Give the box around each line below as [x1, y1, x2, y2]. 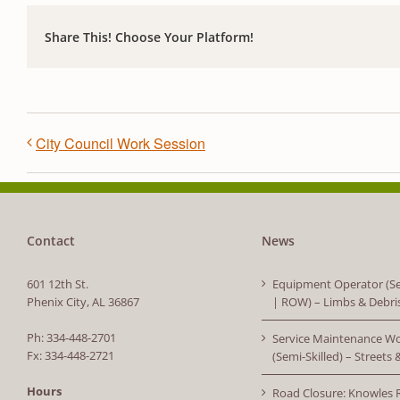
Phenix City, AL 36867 [27, 294, 139, 311]
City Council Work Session [36, 133, 205, 154]
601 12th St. [27, 276, 88, 293]
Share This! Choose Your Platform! [45, 28, 254, 46]
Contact [27, 232, 75, 250]
